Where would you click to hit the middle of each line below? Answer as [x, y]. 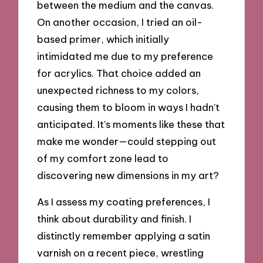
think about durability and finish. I [114, 218]
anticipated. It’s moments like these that [131, 124]
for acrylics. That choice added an [119, 73]
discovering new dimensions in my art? [128, 176]
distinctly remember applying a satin [124, 235]
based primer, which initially [103, 39]
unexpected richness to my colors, [118, 90]
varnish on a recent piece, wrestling [121, 252]
